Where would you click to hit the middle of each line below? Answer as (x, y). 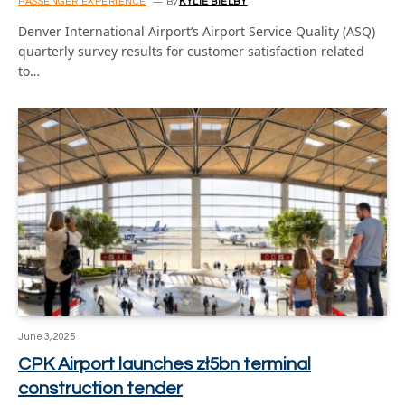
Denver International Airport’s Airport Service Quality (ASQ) (197, 31)
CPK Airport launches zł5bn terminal (165, 364)
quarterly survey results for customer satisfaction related (191, 51)
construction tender (100, 389)
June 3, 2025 (47, 337)
